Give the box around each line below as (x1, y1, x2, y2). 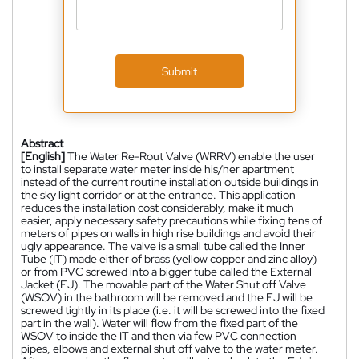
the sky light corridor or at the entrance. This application (21, 187, 296, 202)
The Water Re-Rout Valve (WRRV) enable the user (67, 148, 315, 163)
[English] (21, 148, 65, 163)
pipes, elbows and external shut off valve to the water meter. (21, 341, 318, 356)
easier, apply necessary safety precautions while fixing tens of (21, 212, 322, 228)
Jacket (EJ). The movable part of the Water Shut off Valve (21, 276, 306, 292)
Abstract (21, 135, 63, 151)
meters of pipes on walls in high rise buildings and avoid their (21, 225, 316, 240)
